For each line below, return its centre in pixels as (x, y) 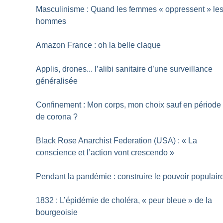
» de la (200, 201)
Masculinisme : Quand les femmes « (100, 9)
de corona (54, 117)
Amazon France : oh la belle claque (99, 45)
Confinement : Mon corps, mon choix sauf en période (129, 105)
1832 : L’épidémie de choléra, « (91, 201)
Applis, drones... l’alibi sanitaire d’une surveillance (124, 69)
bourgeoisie (57, 213)
